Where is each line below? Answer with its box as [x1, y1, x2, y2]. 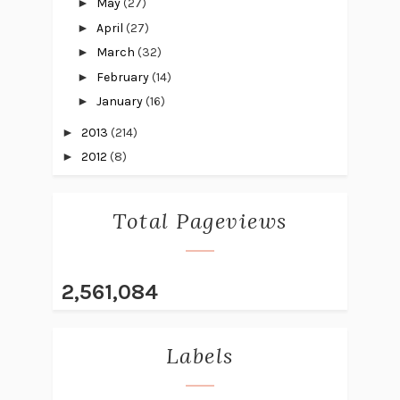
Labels [165, 342, 234, 371]
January [96, 94, 146, 110]
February [96, 69, 152, 85]
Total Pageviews [112, 207, 287, 236]
